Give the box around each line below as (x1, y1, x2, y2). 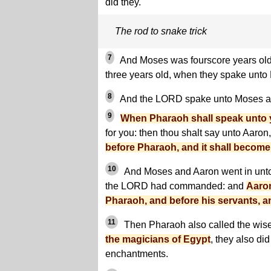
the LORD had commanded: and (105, 181, 246, 192)
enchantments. (105, 249, 168, 260)
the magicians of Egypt (105, 234, 211, 245)
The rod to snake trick (115, 26, 207, 37)
